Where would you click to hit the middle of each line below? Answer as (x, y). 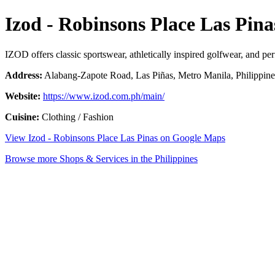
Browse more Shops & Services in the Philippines (101, 158)
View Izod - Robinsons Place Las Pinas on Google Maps (115, 137)
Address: (24, 75)
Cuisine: (22, 117)
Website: (23, 96)
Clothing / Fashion (76, 117)
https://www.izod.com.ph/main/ (104, 96)
